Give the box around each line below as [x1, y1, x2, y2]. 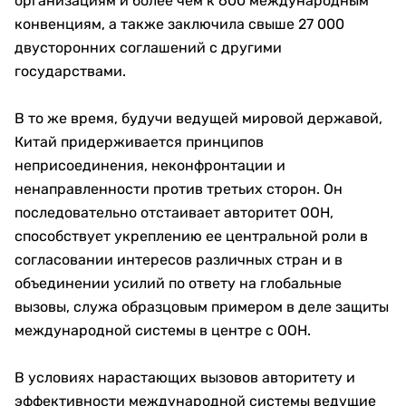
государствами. [14, 63, 126, 81]
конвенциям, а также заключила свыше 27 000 [14, 15, 344, 34]
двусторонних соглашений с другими [14, 39, 282, 57]
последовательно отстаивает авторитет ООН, [14, 204, 333, 222]
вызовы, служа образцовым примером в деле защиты [14, 298, 389, 316]
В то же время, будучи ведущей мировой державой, [14, 110, 382, 128]
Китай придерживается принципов [14, 133, 264, 151]
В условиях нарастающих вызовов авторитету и [14, 369, 355, 387]
